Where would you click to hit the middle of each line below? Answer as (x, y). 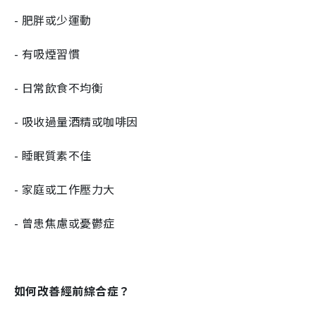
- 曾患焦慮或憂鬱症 (65, 223)
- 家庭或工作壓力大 (65, 189)
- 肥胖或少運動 (53, 20)
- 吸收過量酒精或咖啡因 (76, 122)
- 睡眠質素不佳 (53, 156)
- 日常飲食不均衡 (59, 88)
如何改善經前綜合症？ (72, 291)
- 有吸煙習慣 (47, 54)
